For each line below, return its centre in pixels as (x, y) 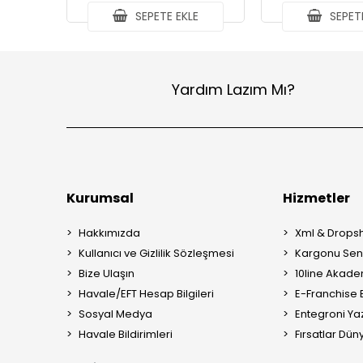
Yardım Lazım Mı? (234, 89)
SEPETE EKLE (166, 16)
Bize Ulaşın (107, 273)
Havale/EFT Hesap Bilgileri (146, 294)
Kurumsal (100, 198)
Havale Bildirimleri (126, 334)
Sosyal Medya (115, 314)
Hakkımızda (109, 233)
